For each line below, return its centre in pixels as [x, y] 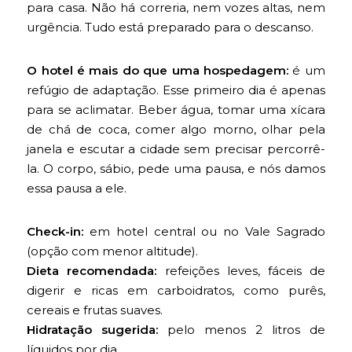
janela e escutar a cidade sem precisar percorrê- [176, 149]
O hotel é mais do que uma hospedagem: [158, 71]
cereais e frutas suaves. [95, 310]
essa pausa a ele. [77, 189]
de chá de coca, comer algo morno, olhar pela [176, 130]
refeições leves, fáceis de [241, 271]
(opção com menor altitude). [113, 251]
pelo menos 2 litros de [242, 330]
